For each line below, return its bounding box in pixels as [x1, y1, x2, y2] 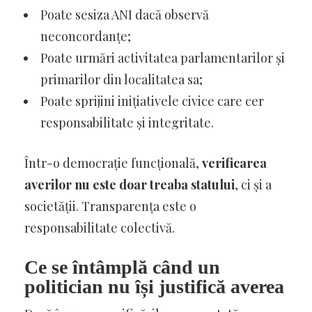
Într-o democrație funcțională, [24, 154, 202, 171]
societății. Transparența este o [24, 197, 196, 214]
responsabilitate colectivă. [24, 219, 175, 236]
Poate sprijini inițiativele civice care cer [40, 92, 264, 109]
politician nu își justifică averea [24, 275, 284, 297]
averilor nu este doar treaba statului [24, 175, 235, 193]
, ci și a [235, 175, 272, 193]
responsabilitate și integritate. [40, 114, 214, 131]
